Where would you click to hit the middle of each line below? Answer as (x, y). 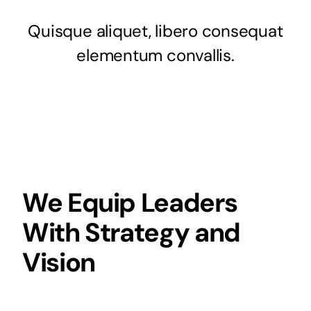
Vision (58, 262)
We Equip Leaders (129, 202)
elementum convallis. (155, 55)
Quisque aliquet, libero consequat (155, 31)
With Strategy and (131, 232)
